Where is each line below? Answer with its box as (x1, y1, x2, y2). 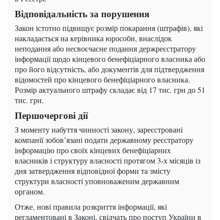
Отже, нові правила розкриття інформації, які (15, 201, 167, 212)
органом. (15, 186, 45, 197)
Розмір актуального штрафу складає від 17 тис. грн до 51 (15, 84, 205, 95)
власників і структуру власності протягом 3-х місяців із (15, 155, 200, 166)
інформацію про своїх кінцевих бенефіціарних (15, 145, 171, 156)
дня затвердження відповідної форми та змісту (15, 165, 170, 176)
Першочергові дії (15, 109, 88, 122)
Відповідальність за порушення (15, 7, 149, 21)
